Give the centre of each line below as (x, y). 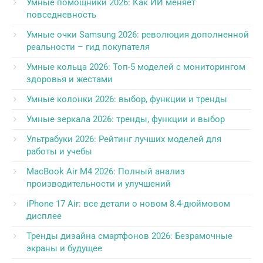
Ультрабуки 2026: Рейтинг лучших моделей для (124, 139)
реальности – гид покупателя (88, 47)
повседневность (61, 15)
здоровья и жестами (70, 80)
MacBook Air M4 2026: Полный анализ (106, 172)
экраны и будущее (64, 249)
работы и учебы (59, 152)
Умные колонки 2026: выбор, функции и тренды (127, 100)
